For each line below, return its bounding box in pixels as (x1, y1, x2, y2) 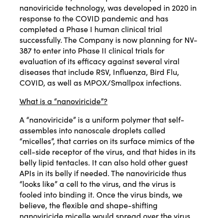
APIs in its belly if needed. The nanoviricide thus (19, 167, 186, 179)
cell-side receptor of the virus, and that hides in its (19, 146, 196, 157)
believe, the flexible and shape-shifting (19, 200, 158, 211)
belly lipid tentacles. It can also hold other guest (19, 157, 188, 168)
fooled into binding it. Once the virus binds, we (19, 189, 182, 200)
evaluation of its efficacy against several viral (19, 55, 180, 67)
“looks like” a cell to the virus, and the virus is (19, 178, 176, 189)
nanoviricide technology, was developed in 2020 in (19, 2, 197, 13)
